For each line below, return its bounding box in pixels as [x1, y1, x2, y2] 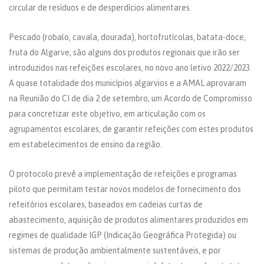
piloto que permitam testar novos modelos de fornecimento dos [9, 184, 241, 194]
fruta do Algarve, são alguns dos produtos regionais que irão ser [9, 47, 240, 57]
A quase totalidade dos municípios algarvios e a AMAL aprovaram [9, 78, 246, 88]
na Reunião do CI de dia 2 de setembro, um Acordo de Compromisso [9, 93, 252, 103]
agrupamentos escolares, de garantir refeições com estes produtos [9, 124, 253, 134]
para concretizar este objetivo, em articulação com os [9, 108, 206, 118]
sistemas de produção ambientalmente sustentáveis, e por [9, 245, 221, 255]
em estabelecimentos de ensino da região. [9, 139, 162, 149]
